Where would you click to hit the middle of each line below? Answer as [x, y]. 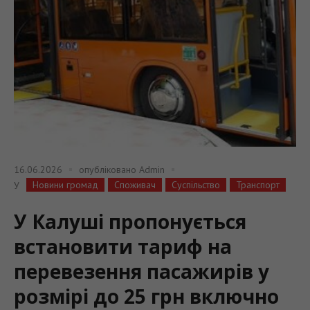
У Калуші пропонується [130, 221]
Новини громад [65, 184]
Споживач [135, 184]
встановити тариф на [123, 246]
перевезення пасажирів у [142, 271]
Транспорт [258, 184]
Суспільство [196, 184]
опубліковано [109, 170]
